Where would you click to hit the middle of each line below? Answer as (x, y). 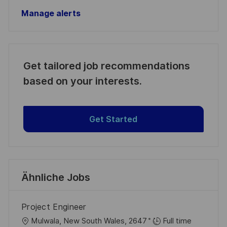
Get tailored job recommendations (106, 66)
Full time (177, 221)
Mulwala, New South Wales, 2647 (89, 221)
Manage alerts (51, 14)
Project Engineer (54, 207)
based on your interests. (82, 81)
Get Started (113, 119)
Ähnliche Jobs (55, 178)
